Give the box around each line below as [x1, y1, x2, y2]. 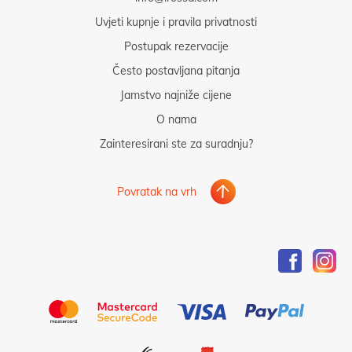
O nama [156, 112, 196, 127]
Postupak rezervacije [123, 38, 229, 54]
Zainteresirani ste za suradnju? [99, 136, 253, 152]
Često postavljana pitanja [112, 63, 240, 79]
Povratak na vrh [116, 184, 196, 200]
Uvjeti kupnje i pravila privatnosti [95, 14, 257, 30]
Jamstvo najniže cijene [120, 87, 232, 103]
